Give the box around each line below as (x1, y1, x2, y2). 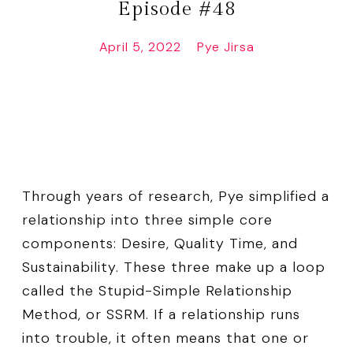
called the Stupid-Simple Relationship (22, 281, 292, 301)
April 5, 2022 (98, 39, 181, 56)
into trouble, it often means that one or (22, 329, 309, 348)
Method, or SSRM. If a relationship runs (22, 305, 300, 325)
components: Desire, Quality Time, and (22, 234, 298, 254)
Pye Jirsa (196, 39, 255, 56)
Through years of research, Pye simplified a (22, 187, 329, 206)
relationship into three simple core (22, 210, 273, 230)
